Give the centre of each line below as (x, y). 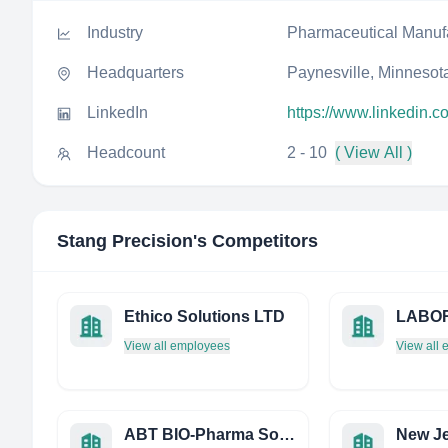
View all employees (177, 346)
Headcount (126, 152)
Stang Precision (125, 241)
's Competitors (255, 241)
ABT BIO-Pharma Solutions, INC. (287, 434)
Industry (115, 32)
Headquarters (135, 72)
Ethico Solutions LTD (204, 316)
